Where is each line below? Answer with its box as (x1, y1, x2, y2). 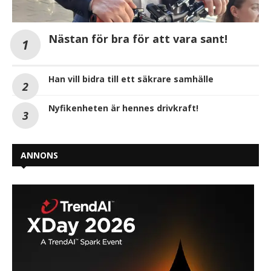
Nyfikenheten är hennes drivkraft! (48, 102, 198, 114)
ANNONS (21, 149, 58, 162)
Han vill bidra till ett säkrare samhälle (48, 73, 214, 85)
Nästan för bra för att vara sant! (48, 31, 227, 47)
